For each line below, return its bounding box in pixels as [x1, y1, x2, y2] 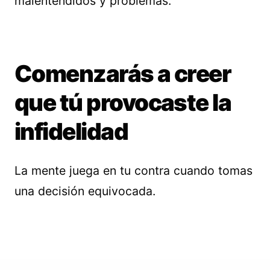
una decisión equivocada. [14, 184, 155, 198]
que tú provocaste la [14, 89, 231, 116]
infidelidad [14, 118, 128, 145]
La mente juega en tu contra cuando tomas [14, 163, 253, 178]
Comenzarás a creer [14, 60, 231, 87]
